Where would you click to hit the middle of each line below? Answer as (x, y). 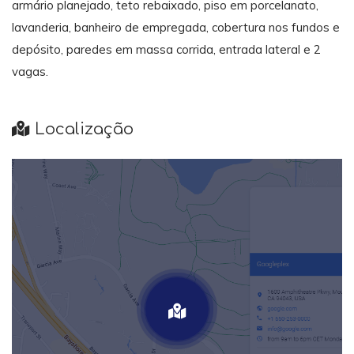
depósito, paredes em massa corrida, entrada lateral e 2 (166, 50)
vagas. (33, 72)
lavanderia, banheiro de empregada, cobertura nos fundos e (176, 28)
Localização (82, 130)
